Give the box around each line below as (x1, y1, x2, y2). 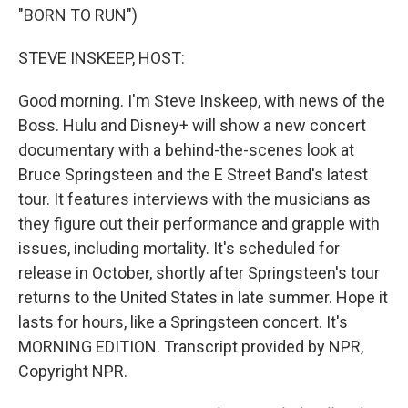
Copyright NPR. (18, 362, 127, 381)
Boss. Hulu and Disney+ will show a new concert (18, 116, 366, 135)
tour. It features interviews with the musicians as (18, 189, 371, 209)
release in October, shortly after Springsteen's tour (18, 263, 380, 282)
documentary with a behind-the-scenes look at (18, 140, 354, 159)
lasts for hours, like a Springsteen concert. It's (18, 312, 348, 331)
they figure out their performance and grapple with (18, 214, 380, 233)
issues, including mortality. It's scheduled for (18, 239, 340, 258)
